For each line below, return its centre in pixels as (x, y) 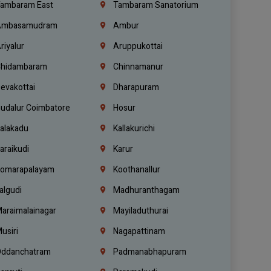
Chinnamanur (137, 67)
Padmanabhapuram (149, 252)
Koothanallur (135, 169)
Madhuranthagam (145, 190)
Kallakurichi (133, 128)
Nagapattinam (138, 231)
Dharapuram (135, 87)
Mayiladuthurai (139, 211)
